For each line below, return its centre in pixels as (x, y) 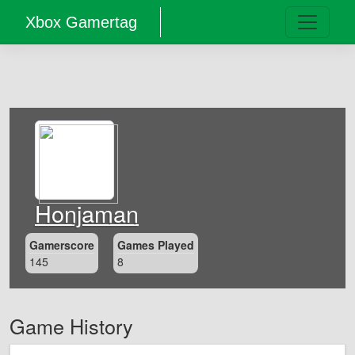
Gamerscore (62, 245)
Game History (71, 326)
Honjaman (87, 213)
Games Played (156, 245)
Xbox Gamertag (81, 22)
